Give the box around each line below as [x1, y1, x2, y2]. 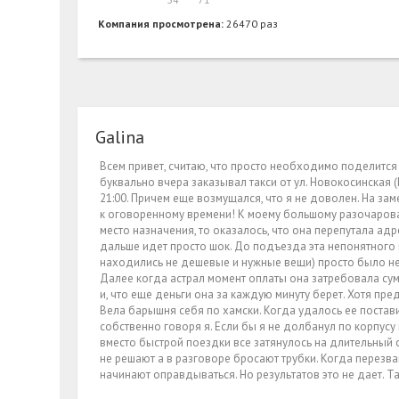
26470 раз [226, 17, 279, 31]
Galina [95, 126, 144, 150]
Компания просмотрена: [98, 17, 227, 31]
